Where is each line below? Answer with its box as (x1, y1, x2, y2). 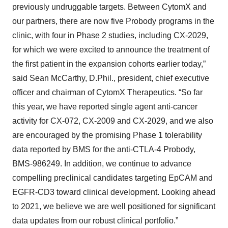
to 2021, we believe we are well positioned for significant (12, 202, 215, 211)
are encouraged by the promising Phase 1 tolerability (12, 131, 202, 139)
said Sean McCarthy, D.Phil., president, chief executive (12, 74, 209, 82)
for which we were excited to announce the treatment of (12, 45, 210, 54)
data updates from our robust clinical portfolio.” (12, 216, 178, 225)
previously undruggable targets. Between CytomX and (12, 3, 207, 11)
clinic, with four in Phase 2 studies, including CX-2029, (12, 31, 208, 40)
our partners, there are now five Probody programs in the (12, 17, 214, 25)
